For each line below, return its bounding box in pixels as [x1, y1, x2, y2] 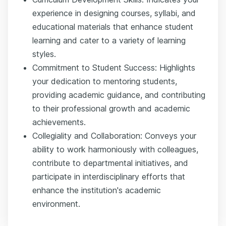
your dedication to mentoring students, [32, 76, 177, 86]
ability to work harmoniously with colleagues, [32, 144, 198, 154]
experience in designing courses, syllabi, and [32, 8, 196, 18]
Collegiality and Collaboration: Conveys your [32, 131, 196, 141]
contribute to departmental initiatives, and [32, 158, 188, 168]
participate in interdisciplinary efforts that [32, 172, 185, 182]
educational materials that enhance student [32, 22, 193, 32]
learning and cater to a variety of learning [32, 35, 186, 45]
